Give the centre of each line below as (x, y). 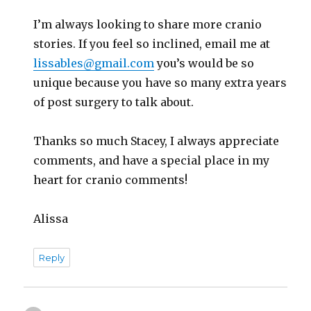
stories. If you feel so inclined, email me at (152, 44)
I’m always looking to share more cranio (148, 25)
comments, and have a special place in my (152, 161)
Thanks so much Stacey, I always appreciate (157, 141)
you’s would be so (204, 64)
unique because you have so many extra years (160, 83)
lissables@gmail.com (94, 64)
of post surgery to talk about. (114, 102)
